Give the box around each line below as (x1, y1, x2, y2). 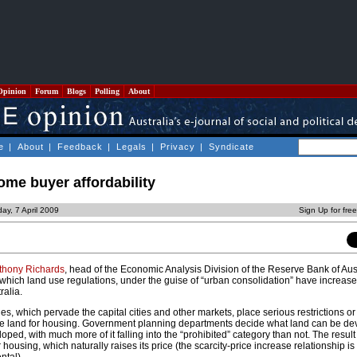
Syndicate (209, 142, 254, 151)
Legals (116, 142, 147, 151)
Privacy (160, 142, 195, 151)
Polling (92, 87, 122, 96)
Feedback (57, 142, 103, 151)
